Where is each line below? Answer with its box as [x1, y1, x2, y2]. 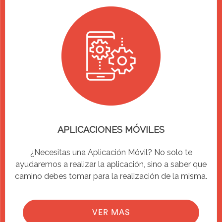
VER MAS [92, 208, 130, 217]
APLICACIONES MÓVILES [57, 124, 165, 135]
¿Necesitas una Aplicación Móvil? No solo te [30, 147, 192, 157]
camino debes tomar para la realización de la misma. [15, 171, 207, 181]
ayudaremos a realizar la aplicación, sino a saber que [15, 159, 207, 169]
